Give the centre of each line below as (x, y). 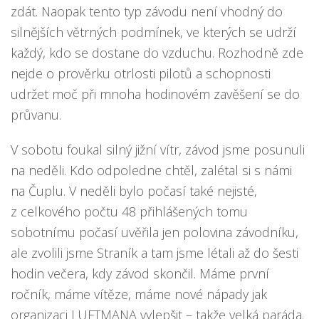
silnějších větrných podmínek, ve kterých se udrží (153, 32)
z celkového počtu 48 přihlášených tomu (129, 211)
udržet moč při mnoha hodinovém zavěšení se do (155, 94)
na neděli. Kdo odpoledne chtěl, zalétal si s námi (151, 170)
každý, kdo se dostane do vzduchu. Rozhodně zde (157, 53)
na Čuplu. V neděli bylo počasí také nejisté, (134, 191)
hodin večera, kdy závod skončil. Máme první (140, 273)
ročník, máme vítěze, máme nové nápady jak (139, 294)
